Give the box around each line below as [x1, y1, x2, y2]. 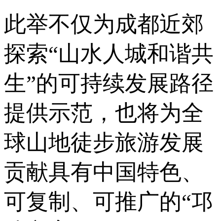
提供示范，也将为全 [4, 100, 204, 125]
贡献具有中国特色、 [4, 159, 204, 184]
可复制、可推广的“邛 [4, 189, 214, 214]
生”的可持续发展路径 [4, 71, 214, 96]
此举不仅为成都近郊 [4, 11, 204, 37]
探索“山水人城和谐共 [4, 41, 214, 66]
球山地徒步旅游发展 [4, 130, 204, 155]
